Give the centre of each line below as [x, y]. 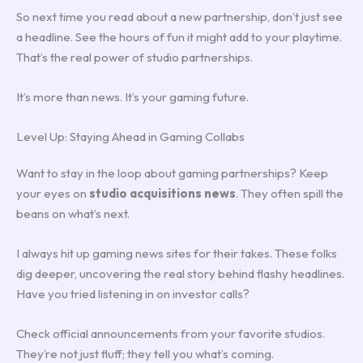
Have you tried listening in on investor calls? [133, 293]
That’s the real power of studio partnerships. [135, 57]
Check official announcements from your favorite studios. [171, 333]
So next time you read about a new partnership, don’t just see [179, 16]
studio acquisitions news [162, 193]
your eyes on [53, 193]
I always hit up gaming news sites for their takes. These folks [177, 253]
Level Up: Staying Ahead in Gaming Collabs [130, 136]
